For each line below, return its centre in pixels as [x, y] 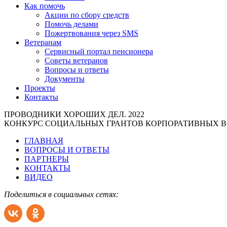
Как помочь [45, 6]
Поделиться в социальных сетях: [61, 194]
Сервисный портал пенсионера [99, 51]
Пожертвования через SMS [91, 33]
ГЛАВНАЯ [44, 141]
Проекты [40, 88]
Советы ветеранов [76, 61]
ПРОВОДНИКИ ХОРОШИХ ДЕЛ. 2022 [74, 114]
